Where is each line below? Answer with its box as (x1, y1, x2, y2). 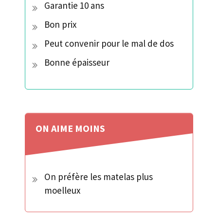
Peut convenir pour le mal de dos (44, 37, 174, 50)
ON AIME (36, 122, 75, 135)
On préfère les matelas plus (44, 171, 153, 183)
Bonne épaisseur (44, 56, 109, 69)
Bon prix (44, 18, 76, 31)
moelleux (44, 184, 80, 197)
